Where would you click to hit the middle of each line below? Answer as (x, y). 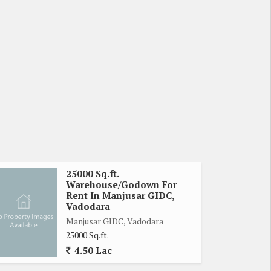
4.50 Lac (92, 250)
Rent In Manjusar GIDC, (120, 195)
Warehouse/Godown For (121, 184)
